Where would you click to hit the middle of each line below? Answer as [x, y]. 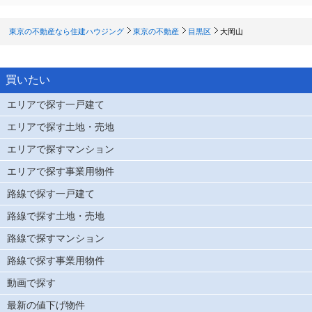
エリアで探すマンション [61, 149]
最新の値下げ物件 [46, 305]
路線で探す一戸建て [51, 193]
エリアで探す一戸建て [56, 104]
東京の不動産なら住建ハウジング [66, 32]
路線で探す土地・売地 [56, 216]
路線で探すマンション [56, 238]
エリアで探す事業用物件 [61, 171]
